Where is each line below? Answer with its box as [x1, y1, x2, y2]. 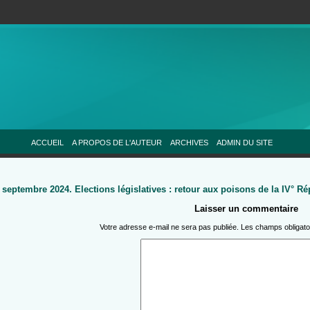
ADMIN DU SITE [216, 138, 273, 147]
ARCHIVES [170, 138, 208, 147]
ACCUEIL [30, 138, 64, 147]
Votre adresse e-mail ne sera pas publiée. [100, 223, 239, 232]
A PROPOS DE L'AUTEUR [71, 138, 162, 147]
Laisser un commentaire [194, 203, 298, 215]
